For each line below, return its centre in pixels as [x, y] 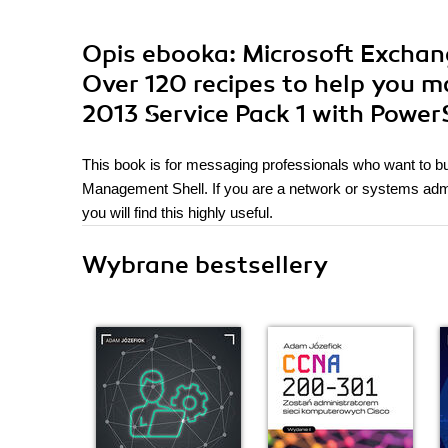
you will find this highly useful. [177, 212]
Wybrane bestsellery [205, 265]
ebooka [185, 54]
